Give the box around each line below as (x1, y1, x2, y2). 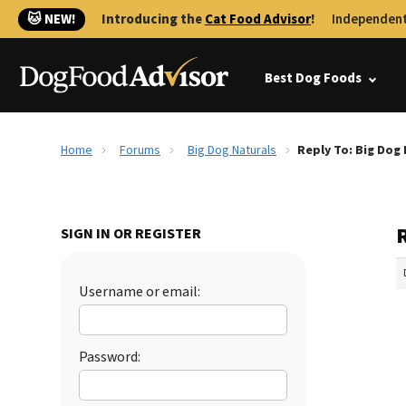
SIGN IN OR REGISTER (61, 224, 201, 244)
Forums (120, 141, 160, 159)
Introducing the (101, 10, 205, 29)
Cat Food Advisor (205, 10, 311, 29)
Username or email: (79, 282, 200, 302)
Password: (79, 347, 140, 367)
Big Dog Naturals (188, 141, 276, 159)
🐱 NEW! (27, 10, 76, 29)
